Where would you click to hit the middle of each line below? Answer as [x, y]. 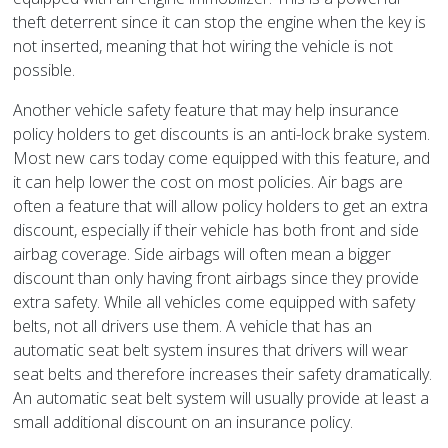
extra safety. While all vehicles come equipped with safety [214, 302]
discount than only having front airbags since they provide [216, 278]
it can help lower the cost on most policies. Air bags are [208, 182]
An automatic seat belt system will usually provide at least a [221, 398]
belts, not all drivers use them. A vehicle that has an [193, 326]
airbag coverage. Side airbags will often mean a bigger [202, 254]
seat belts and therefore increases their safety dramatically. [223, 374]
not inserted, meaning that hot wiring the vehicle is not [203, 46]
